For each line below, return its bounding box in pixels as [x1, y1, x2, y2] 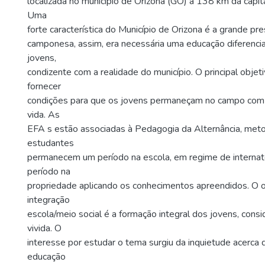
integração [27, 193, 70, 206]
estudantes [27, 136, 74, 150]
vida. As [27, 108, 60, 121]
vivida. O [27, 221, 62, 235]
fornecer [27, 79, 61, 93]
